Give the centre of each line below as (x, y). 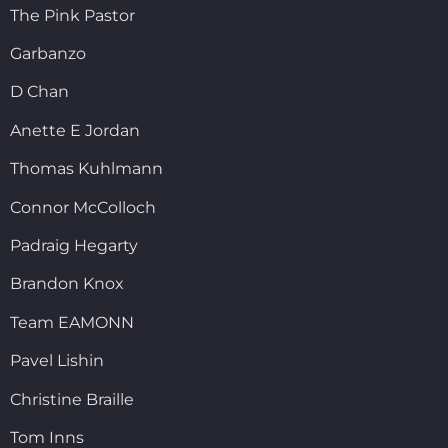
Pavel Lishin (57, 361)
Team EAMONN (72, 322)
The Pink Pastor (72, 15)
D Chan (39, 92)
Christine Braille (72, 399)
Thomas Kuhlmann (86, 169)
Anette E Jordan (75, 130)
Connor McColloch (83, 207)
